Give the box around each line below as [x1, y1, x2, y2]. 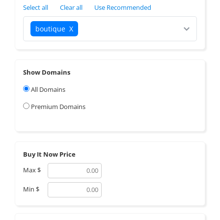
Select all [23, 3, 48, 12]
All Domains [29, 85, 65, 94]
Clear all [60, 3, 82, 12]
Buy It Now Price [23, 150, 76, 159]
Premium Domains [29, 102, 85, 111]
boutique [35, 24, 65, 34]
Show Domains [23, 68, 70, 77]
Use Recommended [94, 3, 151, 12]
